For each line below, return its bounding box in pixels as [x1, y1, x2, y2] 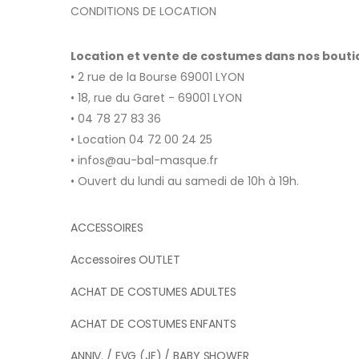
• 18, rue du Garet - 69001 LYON [71, 90, 242, 107]
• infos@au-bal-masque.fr [71, 152, 218, 169]
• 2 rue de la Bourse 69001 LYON [71, 69, 244, 86]
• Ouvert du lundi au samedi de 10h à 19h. [71, 173, 299, 190]
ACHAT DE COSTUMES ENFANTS [71, 316, 236, 333]
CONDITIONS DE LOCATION [71, 3, 216, 20]
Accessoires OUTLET [71, 252, 180, 268]
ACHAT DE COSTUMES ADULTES [71, 284, 236, 301]
